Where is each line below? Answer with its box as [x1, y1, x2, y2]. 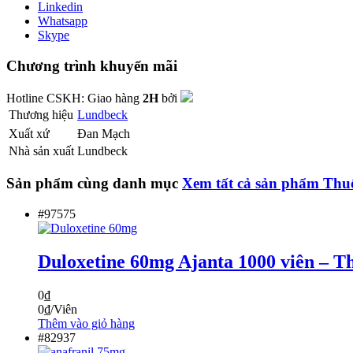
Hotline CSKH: [6, 91, 87, 105]
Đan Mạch [77, 126, 130, 140]
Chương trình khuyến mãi [6, 57, 177, 74]
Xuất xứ [9, 126, 50, 140]
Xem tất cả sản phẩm [182, 175, 323, 192]
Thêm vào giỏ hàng [38, 316, 135, 330]
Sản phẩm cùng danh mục [6, 175, 182, 192]
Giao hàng [87, 91, 143, 105]
